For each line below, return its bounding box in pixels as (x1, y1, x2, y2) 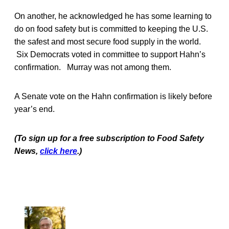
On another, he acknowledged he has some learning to (14, 11, 212, 20)
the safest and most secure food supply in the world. (14, 37, 201, 46)
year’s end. (14, 104, 55, 113)
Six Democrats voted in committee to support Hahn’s (14, 50, 205, 59)
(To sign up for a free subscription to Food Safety (14, 133, 204, 143)
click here (40, 146, 77, 155)
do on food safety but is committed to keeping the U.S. (14, 24, 208, 33)
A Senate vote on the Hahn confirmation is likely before (14, 91, 212, 101)
